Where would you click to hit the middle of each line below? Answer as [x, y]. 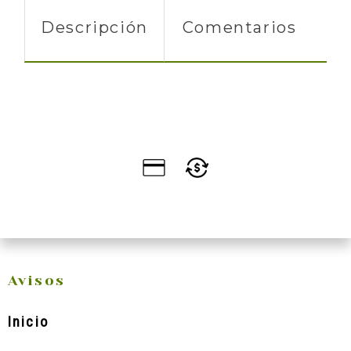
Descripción [94, 28]
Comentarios [239, 28]
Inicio [28, 321]
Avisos [36, 280]
